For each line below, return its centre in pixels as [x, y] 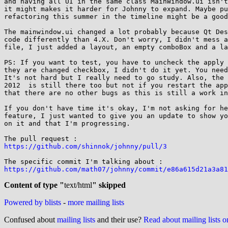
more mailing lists [96, 202]
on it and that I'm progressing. [67, 123]
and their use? [119, 220]
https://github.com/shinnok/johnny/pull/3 [85, 146]
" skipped [109, 185]
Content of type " [34, 185]
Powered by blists [33, 202]
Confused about [31, 220]
